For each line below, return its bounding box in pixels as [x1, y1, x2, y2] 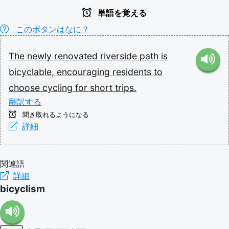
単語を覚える [96, 8, 147, 17]
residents [112, 66, 154, 77]
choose [9, 82, 42, 93]
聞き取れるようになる [20, 110, 89, 119]
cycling [42, 82, 75, 93]
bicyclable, [9, 66, 57, 77]
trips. [115, 82, 136, 93]
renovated [54, 50, 100, 61]
